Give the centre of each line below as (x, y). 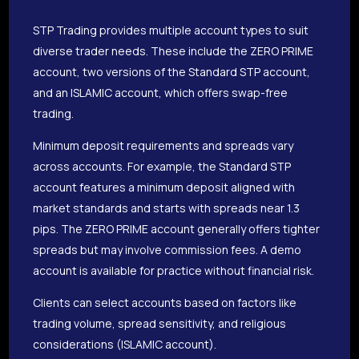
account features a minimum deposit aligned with (164, 188)
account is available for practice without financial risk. (174, 271)
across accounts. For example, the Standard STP (162, 167)
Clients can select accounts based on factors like (165, 303)
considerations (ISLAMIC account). (125, 345)
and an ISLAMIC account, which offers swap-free (161, 93)
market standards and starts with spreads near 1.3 (167, 208)
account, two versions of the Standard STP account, (172, 72)
